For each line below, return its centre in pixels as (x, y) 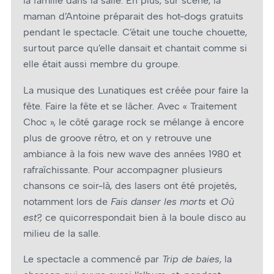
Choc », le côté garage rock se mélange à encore (134, 122)
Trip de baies (191, 259)
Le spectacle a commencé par (93, 259)
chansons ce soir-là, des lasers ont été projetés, (130, 185)
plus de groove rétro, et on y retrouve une (117, 138)
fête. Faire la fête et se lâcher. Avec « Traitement (130, 106)
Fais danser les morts (158, 201)
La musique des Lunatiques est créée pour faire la (136, 90)
